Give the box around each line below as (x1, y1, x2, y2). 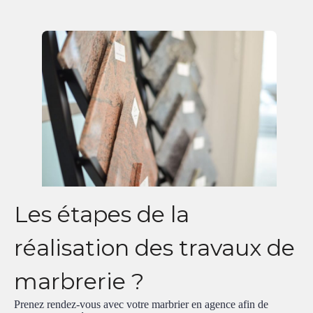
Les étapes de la (14, 201, 189, 228)
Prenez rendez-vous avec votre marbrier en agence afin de (14, 298, 268, 311)
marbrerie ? (14, 268, 144, 296)
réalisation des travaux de (14, 234, 295, 262)
